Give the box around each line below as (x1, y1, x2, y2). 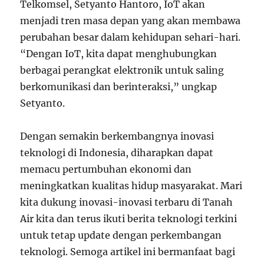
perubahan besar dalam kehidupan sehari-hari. (20, 31, 241, 43)
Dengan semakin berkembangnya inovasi (20, 130, 214, 142)
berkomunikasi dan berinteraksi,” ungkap (20, 81, 217, 93)
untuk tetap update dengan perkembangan (20, 229, 222, 241)
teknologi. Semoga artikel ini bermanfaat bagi (20, 246, 236, 258)
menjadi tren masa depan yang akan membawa (20, 15, 241, 27)
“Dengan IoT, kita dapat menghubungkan (20, 48, 217, 60)
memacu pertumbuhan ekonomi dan (20, 163, 192, 175)
